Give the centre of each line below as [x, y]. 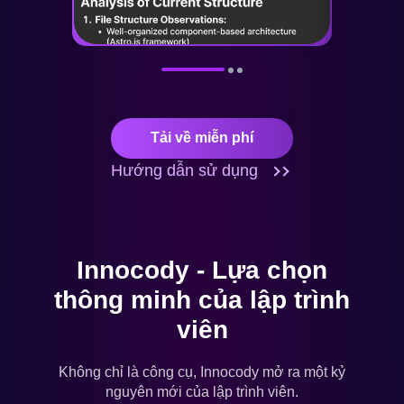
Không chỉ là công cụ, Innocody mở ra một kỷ [202, 372]
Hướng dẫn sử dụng [187, 170]
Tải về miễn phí [202, 137]
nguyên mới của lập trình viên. [202, 391]
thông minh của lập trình [202, 299]
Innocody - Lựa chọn [202, 270]
